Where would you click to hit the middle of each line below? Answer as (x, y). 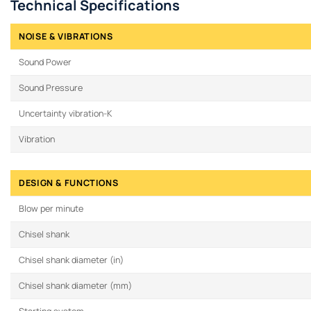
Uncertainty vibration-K (65, 113)
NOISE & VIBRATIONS (66, 36)
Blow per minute (51, 208)
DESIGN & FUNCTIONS (69, 183)
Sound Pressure (51, 87)
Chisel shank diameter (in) (71, 260)
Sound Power (45, 62)
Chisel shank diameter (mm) (75, 285)
